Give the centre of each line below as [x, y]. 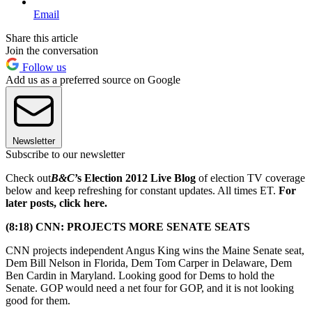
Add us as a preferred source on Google [93, 79]
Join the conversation [52, 50]
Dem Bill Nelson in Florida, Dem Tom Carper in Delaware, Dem [149, 263]
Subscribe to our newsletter [65, 154]
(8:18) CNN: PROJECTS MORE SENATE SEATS [128, 226]
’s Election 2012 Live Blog [135, 178]
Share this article [42, 38]
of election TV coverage [250, 178]
